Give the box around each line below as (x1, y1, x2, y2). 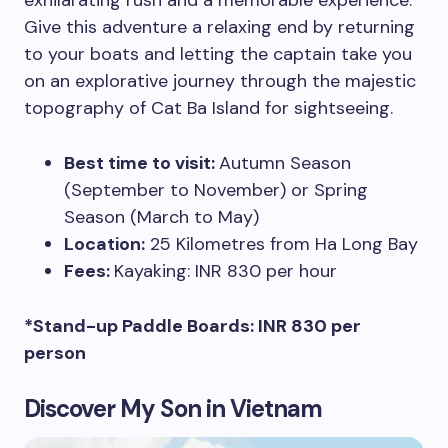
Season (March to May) (64, 205, 259, 230)
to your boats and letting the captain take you (24, 42, 412, 67)
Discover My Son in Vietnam (24, 393, 328, 425)
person (24, 341, 86, 366)
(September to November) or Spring (64, 178, 368, 203)
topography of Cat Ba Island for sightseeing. (24, 96, 393, 121)
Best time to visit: (64, 151, 219, 176)
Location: (64, 232, 145, 257)
